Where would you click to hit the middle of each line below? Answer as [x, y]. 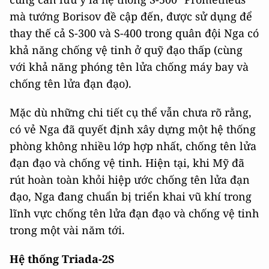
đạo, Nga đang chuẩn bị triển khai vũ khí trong [131, 196]
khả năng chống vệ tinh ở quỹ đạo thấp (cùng [126, 50]
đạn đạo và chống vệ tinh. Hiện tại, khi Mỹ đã [127, 163]
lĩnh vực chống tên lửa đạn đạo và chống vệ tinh [134, 213]
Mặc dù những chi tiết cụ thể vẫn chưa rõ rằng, [131, 112]
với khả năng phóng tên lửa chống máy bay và [129, 67]
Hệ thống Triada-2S [62, 259]
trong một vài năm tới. [67, 230]
